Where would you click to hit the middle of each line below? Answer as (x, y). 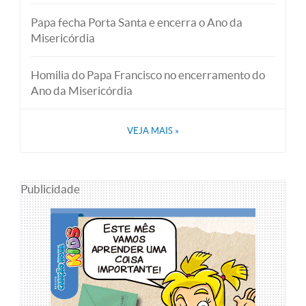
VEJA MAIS (151, 130)
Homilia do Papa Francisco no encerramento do (148, 74)
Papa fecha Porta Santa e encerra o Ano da (137, 22)
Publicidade (50, 189)
